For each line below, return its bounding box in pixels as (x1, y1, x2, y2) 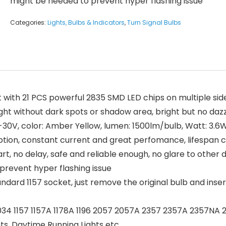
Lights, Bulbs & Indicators (47, 18, 125, 27)
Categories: (10, 18, 47, 27)
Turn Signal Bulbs (127, 18, 181, 27)
